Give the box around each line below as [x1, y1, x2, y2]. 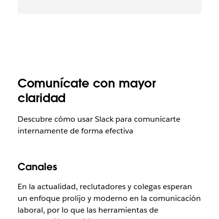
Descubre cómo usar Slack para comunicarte [17, 114, 180, 124]
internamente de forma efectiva [17, 126, 133, 136]
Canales [17, 160, 57, 173]
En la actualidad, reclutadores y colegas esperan [17, 181, 192, 192]
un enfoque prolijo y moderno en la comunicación [17, 193, 201, 203]
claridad [17, 90, 66, 106]
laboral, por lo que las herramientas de [17, 205, 158, 215]
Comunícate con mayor [17, 76, 156, 91]
